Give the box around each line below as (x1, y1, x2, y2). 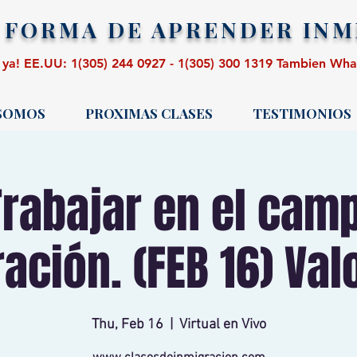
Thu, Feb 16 (91, 316, 163, 333)
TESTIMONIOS (253, 104, 351, 122)
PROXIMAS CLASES (85, 104, 213, 122)
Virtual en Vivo (178, 316, 266, 333)
